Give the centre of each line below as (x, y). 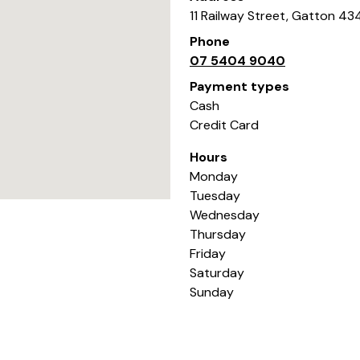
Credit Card (224, 125)
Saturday (217, 273)
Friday (208, 254)
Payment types (239, 86)
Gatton (313, 16)
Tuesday (215, 196)
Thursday (218, 234)
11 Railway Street (238, 16)
